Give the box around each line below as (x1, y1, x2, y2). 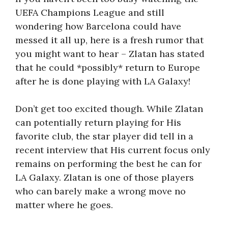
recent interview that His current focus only (15, 144, 210, 156)
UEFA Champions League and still (15, 7, 164, 18)
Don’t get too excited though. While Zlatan (15, 103, 203, 115)
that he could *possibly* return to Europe (15, 62, 200, 73)
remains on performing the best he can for (15, 158, 202, 169)
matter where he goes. (15, 199, 113, 211)
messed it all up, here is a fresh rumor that (15, 34, 204, 46)
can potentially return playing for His (15, 117, 181, 128)
